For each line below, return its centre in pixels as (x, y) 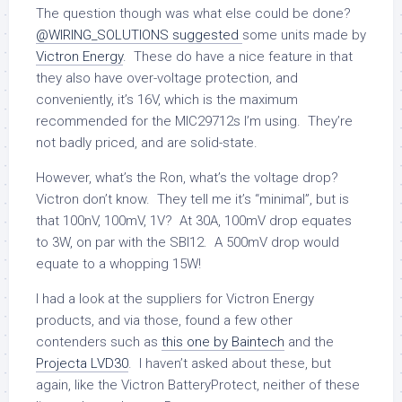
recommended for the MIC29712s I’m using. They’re (194, 121)
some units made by (304, 35)
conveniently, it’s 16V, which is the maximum (167, 99)
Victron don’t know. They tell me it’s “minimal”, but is (192, 199)
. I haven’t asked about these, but (230, 363)
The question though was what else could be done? (195, 13)
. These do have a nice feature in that (238, 56)
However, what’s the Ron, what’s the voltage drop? (189, 177)
